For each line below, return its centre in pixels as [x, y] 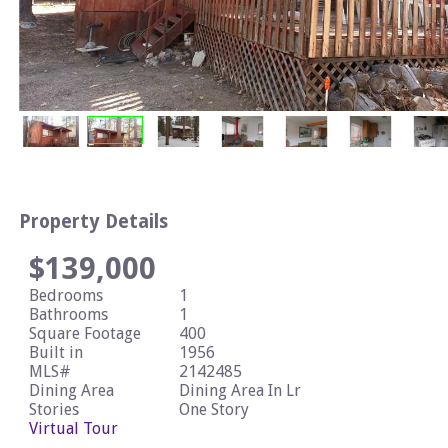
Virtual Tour [73, 428]
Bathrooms [68, 314]
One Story [214, 409]
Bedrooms [66, 295]
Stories [54, 409]
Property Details [93, 221]
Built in [56, 352]
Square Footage [85, 333]
